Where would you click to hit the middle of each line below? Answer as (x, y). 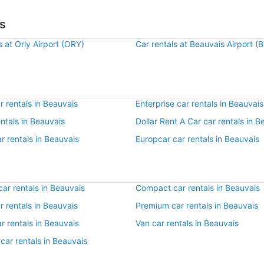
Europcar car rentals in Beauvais (197, 139)
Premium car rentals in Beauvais (197, 205)
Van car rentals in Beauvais (187, 223)
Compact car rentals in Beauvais (198, 188)
